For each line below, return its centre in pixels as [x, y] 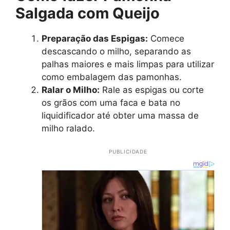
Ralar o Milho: [71, 90]
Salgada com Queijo [88, 13]
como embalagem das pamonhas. [112, 77]
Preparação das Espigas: [95, 39]
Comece [166, 39]
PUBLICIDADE [128, 152]
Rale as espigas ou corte [152, 90]
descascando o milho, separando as [116, 52]
